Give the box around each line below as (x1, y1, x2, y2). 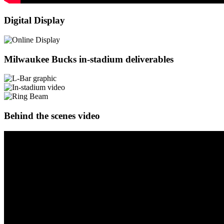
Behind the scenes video (4, 110, 100, 121)
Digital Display (4, 15, 65, 26)
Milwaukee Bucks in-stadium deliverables (4, 53, 173, 64)
